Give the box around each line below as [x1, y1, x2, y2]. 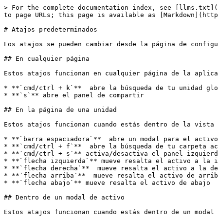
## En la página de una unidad [4, 106, 117, 113]
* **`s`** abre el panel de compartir [4, 91, 144, 99]
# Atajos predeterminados [4, 26, 97, 33]
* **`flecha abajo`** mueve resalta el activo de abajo [4, 179, 210, 186]
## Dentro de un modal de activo [4, 194, 125, 201]
